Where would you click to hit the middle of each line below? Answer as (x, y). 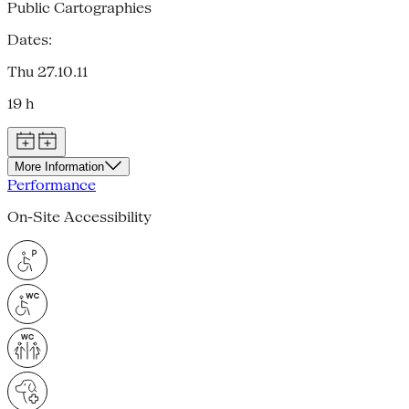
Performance (52, 184)
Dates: (30, 39)
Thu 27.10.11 (47, 71)
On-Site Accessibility (79, 216)
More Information (59, 166)
